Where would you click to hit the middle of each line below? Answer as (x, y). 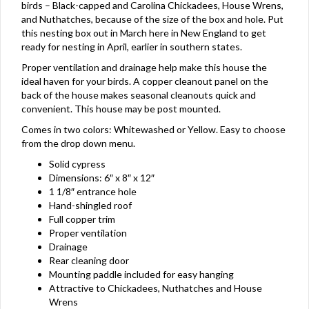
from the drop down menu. (78, 143)
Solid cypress (77, 164)
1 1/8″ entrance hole (93, 191)
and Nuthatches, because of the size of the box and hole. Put (152, 19)
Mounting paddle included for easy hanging (141, 274)
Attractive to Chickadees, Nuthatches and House (156, 288)
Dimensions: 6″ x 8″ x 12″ (102, 178)
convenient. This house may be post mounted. (121, 109)
